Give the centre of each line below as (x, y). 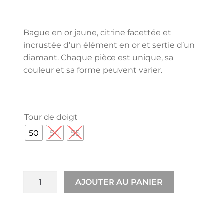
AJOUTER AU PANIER (119, 182)
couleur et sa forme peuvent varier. (93, 70)
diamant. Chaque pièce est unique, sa (98, 57)
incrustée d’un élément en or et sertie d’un (109, 45)
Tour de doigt (51, 117)
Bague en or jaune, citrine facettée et (97, 32)
